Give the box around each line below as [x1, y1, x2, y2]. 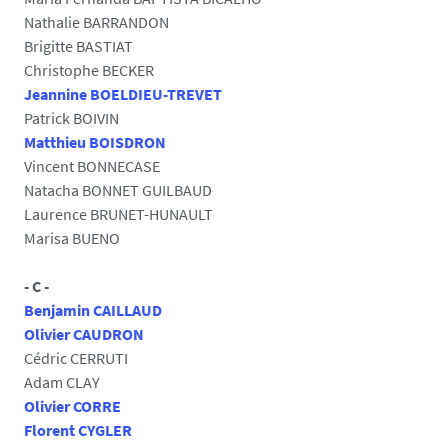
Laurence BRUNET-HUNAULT [24, 204, 213, 224]
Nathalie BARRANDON [24, 12, 169, 32]
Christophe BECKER [24, 60, 154, 80]
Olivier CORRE [24, 396, 121, 416]
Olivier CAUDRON [24, 324, 144, 344]
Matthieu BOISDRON [24, 132, 166, 152]
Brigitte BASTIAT [24, 36, 133, 56]
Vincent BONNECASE [24, 156, 160, 176]
